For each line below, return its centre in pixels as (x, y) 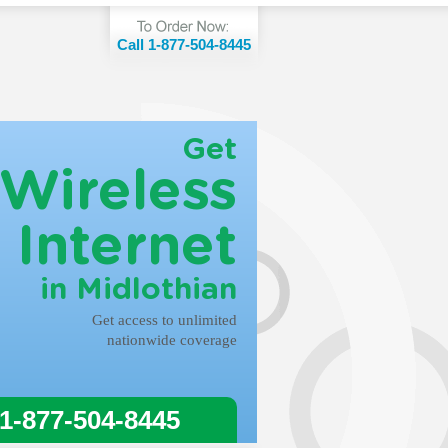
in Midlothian (138, 290)
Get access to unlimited (164, 320)
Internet (127, 247)
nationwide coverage (172, 340)
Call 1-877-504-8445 (184, 44)
